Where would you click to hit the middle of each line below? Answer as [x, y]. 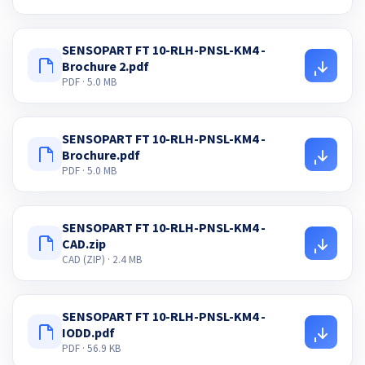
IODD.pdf [88, 332]
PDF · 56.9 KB [91, 348]
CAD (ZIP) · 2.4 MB [102, 259]
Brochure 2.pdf [106, 66]
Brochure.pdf [101, 154]
